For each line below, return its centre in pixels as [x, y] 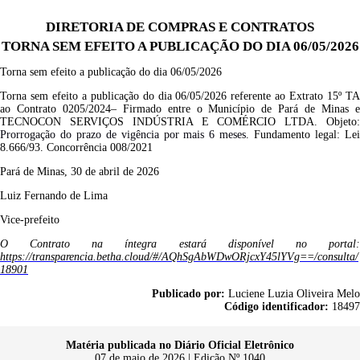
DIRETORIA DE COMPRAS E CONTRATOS [180, 27]
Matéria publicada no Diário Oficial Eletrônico [180, 345]
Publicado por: [188, 294]
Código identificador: [276, 307]
